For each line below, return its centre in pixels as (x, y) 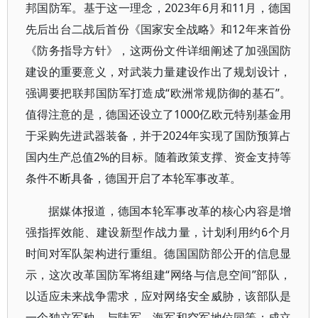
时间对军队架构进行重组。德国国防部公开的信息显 (159, 253)
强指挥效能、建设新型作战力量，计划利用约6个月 (159, 232)
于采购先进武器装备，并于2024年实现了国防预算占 (159, 136)
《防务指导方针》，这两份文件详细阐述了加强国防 (159, 50)
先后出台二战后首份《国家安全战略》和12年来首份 (159, 29)
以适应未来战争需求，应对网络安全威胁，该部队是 (159, 296)
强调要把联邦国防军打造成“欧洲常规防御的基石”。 (159, 93)
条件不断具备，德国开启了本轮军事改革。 (133, 178)
